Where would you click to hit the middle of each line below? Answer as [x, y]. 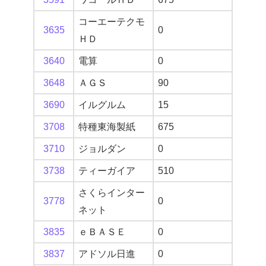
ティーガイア [107, 171]
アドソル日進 [107, 254]
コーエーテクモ [112, 22]
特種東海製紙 [107, 127]
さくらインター [112, 193]
